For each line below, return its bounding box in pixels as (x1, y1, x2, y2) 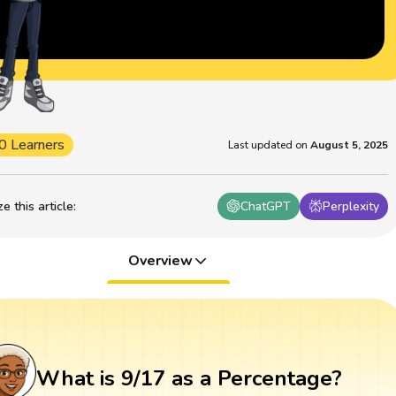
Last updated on (228, 137, 308, 152)
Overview (127, 250, 193, 270)
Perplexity (323, 197, 380, 215)
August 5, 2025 (310, 137, 389, 152)
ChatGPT (240, 197, 292, 215)
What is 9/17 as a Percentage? (35, 364, 342, 393)
